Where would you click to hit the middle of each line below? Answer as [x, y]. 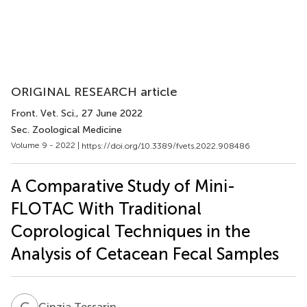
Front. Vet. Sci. [44, 113]
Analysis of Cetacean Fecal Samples [145, 254]
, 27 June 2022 [109, 113]
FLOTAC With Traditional [106, 208]
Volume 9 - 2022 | [46, 145]
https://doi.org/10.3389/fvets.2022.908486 [166, 146]
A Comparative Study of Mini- [123, 186]
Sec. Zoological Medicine [66, 130]
